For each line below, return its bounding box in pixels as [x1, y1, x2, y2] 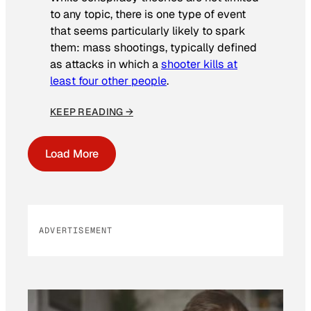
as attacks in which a [50, 57, 161, 72]
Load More [45, 146, 99, 161]
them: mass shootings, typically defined [50, 40, 257, 56]
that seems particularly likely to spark [50, 24, 246, 39]
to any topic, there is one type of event [50, 7, 246, 22]
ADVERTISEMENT [39, 224, 113, 236]
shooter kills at [161, 57, 237, 72]
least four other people [50, 74, 167, 89]
